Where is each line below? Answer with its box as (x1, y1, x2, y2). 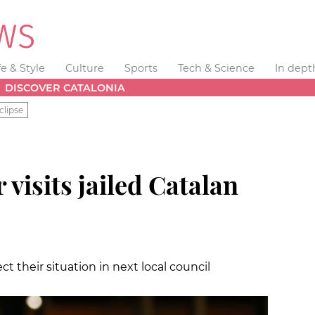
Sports (124, 62, 157, 75)
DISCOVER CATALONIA (5, 81, 126, 94)
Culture (65, 62, 105, 75)
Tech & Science (177, 62, 255, 75)
